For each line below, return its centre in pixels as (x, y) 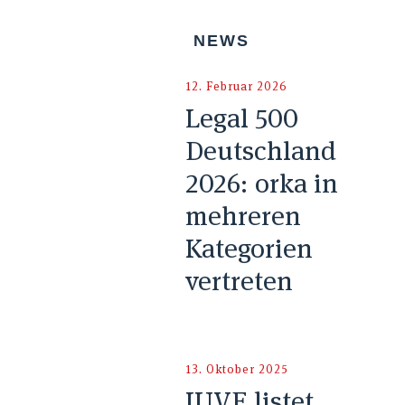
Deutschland (260, 151)
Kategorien (249, 249)
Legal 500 (241, 118)
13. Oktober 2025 (236, 370)
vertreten (239, 281)
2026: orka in (261, 184)
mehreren (243, 216)
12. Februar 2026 (236, 87)
